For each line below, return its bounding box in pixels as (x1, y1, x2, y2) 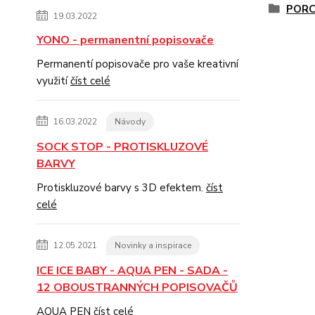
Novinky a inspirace (115, 240, 191, 251)
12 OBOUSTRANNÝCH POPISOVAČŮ (37, 280, 238, 295)
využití (37, 74, 70, 88)
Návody (115, 116, 146, 127)
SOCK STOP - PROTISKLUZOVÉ (37, 139, 208, 155)
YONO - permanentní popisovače (37, 32, 214, 48)
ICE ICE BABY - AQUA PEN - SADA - (37, 263, 228, 278)
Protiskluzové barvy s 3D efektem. (37, 181, 206, 195)
